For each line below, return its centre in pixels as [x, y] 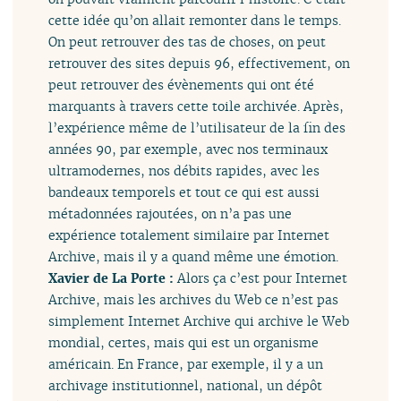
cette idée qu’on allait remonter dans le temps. [195, 21]
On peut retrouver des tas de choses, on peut [188, 42]
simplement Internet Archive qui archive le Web [199, 321]
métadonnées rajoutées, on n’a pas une [171, 214]
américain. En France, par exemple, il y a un [186, 364]
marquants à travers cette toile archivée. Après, [196, 107]
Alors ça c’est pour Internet [263, 278]
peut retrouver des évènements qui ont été [182, 85]
